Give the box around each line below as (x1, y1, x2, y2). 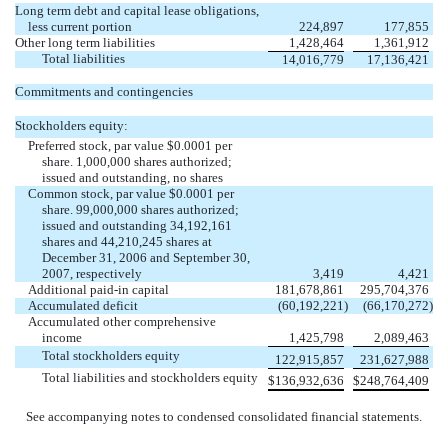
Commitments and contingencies (15, 83, 193, 99)
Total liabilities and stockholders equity (41, 369, 258, 385)
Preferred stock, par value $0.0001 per (28, 137, 233, 153)
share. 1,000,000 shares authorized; (41, 153, 232, 169)
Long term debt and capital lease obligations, (15, 2, 259, 18)
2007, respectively (41, 265, 142, 281)
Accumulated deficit (28, 297, 139, 313)
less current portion (28, 18, 133, 34)
